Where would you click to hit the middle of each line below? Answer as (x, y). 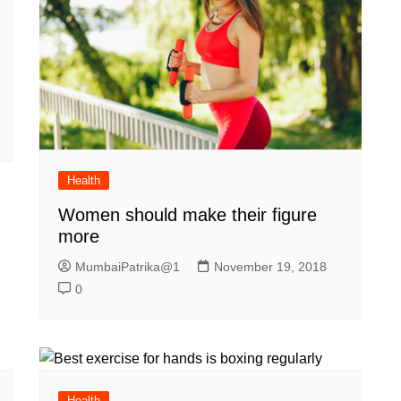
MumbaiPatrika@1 (128, 266)
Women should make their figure (188, 214)
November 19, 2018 (270, 266)
